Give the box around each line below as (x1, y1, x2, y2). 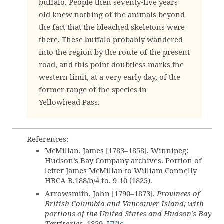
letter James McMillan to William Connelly (45, 165, 197, 175)
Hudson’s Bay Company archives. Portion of (45, 155, 202, 165)
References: (27, 134, 68, 144)
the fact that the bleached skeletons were (39, 22, 185, 32)
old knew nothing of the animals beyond (39, 9, 185, 19)
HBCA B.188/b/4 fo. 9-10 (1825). (45, 175, 152, 185)
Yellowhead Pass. (39, 97, 100, 107)
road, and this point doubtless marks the (39, 59, 184, 69)
